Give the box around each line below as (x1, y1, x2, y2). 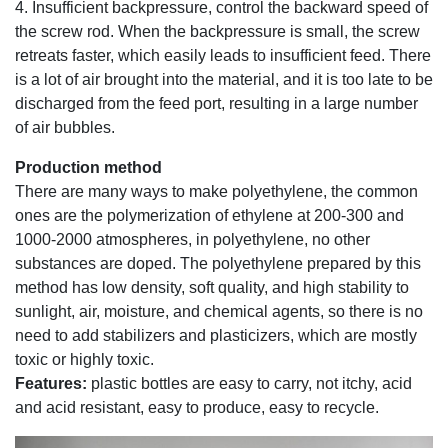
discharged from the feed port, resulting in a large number (15, 94, 418, 112)
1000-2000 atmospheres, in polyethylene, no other (15, 230, 370, 248)
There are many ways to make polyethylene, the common (15, 182, 418, 200)
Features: (15, 374, 87, 392)
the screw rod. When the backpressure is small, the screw (15, 22, 420, 40)
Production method (15, 158, 162, 176)
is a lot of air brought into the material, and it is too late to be (15, 70, 433, 88)
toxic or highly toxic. (15, 350, 154, 368)
